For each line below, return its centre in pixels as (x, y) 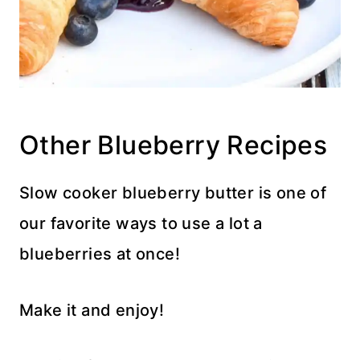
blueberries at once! (100, 254)
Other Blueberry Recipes (174, 145)
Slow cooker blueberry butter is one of (173, 193)
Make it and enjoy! (92, 311)
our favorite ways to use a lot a (141, 224)
